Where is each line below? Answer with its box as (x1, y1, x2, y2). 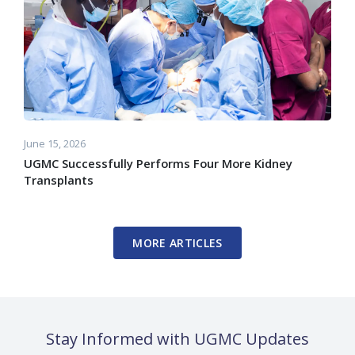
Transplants (24, 172, 94, 188)
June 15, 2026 (24, 136, 86, 151)
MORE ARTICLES (132, 235, 223, 250)
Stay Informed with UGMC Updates (46, 328, 309, 349)
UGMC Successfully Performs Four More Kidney (24, 155, 292, 171)
